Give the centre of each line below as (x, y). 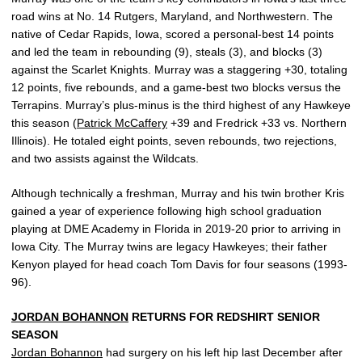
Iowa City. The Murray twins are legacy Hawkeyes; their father (169, 246)
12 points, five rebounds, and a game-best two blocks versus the (176, 87)
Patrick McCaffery (122, 123)
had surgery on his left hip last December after (223, 352)
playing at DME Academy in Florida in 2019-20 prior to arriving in (176, 229)
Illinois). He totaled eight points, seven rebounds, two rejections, (174, 141)
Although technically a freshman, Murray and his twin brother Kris (178, 193)
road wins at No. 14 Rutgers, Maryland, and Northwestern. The (172, 16)
